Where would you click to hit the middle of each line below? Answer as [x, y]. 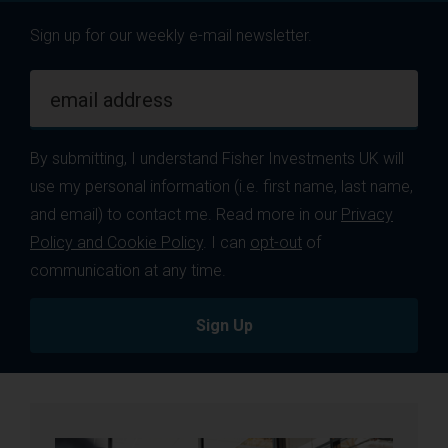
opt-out [276, 242]
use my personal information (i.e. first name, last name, [221, 186]
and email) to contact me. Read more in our [185, 214]
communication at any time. [128, 270]
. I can [226, 242]
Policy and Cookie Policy [116, 242]
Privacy [367, 214]
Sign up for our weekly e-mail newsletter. [171, 35]
